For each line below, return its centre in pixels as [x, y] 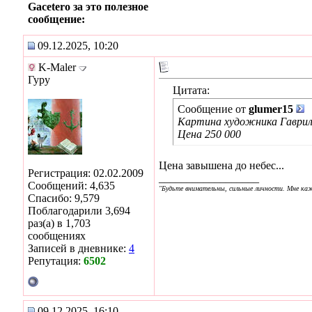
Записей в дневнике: [78, 248]
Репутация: [56, 260]
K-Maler [57, 67]
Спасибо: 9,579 [64, 198]
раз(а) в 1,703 [59, 223]
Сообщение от [213, 109]
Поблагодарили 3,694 [79, 210]
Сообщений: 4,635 [71, 185]
